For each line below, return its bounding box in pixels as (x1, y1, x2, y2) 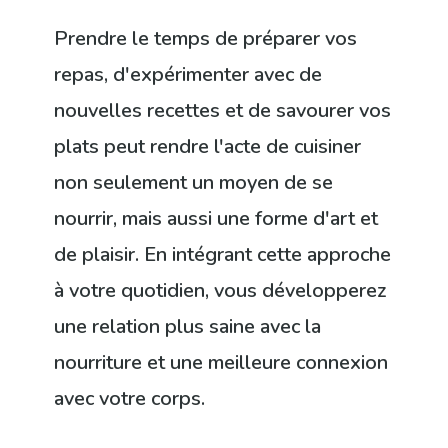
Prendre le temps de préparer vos (54, 24, 358, 52)
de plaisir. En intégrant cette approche (54, 240, 392, 268)
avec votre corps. (54, 384, 206, 412)
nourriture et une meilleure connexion (54, 348, 389, 376)
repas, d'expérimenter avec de (54, 60, 323, 88)
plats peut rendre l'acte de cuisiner (54, 132, 362, 160)
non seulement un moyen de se (54, 168, 334, 196)
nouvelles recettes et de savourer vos (54, 96, 392, 124)
